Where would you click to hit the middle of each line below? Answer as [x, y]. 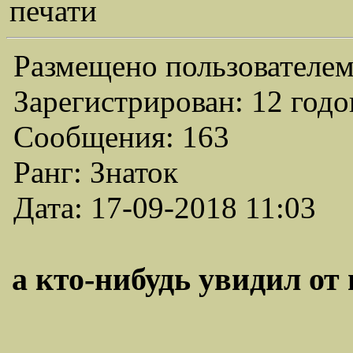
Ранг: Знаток [96, 172]
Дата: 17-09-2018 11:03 [165, 208]
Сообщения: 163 [121, 137]
